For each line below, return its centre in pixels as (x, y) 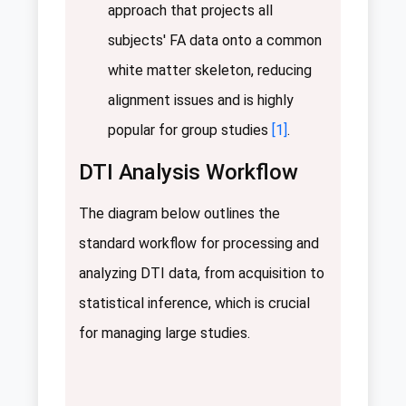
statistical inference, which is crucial (194, 303)
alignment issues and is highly (201, 100)
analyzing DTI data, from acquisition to (202, 273)
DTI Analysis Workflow (188, 172)
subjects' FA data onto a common (215, 40)
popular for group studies (190, 130)
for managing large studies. (164, 333)
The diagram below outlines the (179, 213)
